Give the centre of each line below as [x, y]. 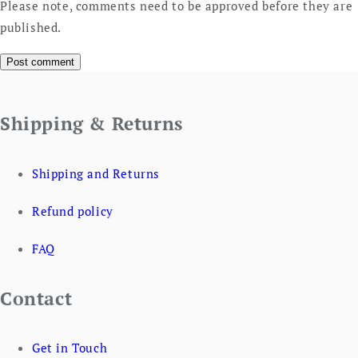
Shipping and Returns [96, 174]
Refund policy [73, 211]
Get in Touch [70, 348]
